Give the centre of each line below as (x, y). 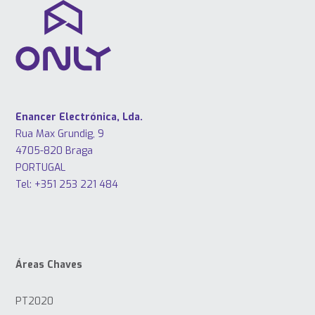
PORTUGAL (41, 168)
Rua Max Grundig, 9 (60, 134)
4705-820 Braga (54, 151)
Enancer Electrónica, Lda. (79, 117)
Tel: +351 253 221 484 (67, 185)
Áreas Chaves (49, 265)
